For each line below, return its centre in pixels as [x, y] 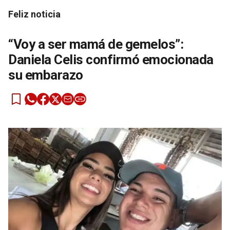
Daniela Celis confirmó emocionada [111, 60]
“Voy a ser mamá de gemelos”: [96, 44]
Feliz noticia [34, 14]
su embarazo [46, 75]
